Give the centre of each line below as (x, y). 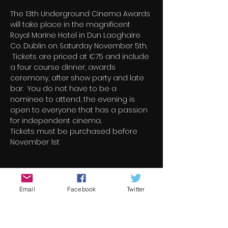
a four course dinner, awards (64, 67)
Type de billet (35, 220)
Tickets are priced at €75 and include (81, 56)
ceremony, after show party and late (78, 78)
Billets (24, 173)
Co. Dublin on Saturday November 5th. (80, 46)
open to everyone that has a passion (80, 110)
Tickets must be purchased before (75, 131)
